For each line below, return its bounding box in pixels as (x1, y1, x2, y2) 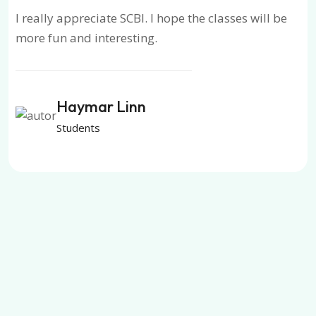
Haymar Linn (56, 96, 146, 116)
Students (56, 120, 100, 135)
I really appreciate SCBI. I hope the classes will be (16, 9, 287, 26)
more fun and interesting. (16, 29, 157, 46)
